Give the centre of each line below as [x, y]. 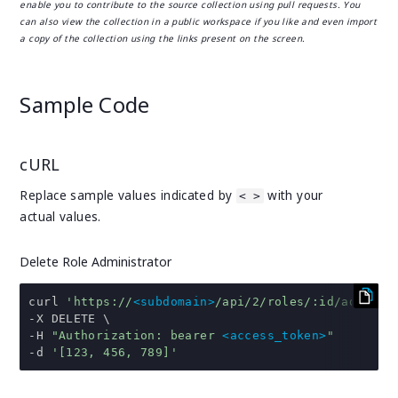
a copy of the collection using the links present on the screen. [163, 39]
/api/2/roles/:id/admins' [304, 302]
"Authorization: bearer [137, 336]
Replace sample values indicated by [128, 196]
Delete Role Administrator [96, 262]
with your [293, 196]
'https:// [99, 302]
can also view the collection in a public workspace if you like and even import [199, 22]
